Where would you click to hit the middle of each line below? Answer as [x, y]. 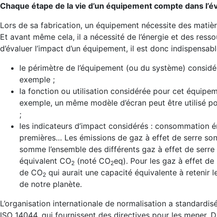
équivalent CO [45, 161]
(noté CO [93, 161]
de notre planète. [51, 184]
